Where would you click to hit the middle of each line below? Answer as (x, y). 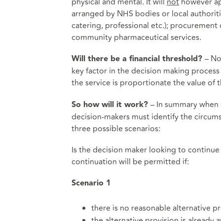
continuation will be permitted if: (130, 162)
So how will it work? (111, 105)
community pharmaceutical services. (136, 38)
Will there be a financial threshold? (138, 59)
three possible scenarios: (116, 129)
